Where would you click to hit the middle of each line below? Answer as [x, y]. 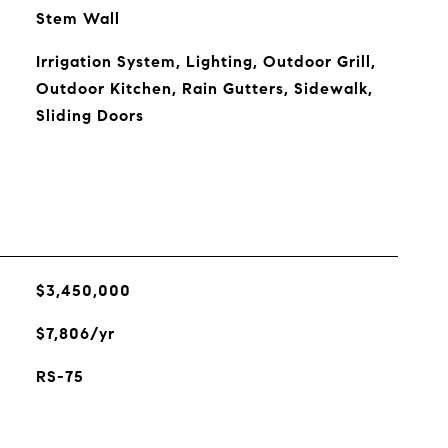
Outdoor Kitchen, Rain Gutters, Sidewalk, [204, 88]
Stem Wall [77, 18]
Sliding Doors [89, 115]
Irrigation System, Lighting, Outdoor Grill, [205, 61]
